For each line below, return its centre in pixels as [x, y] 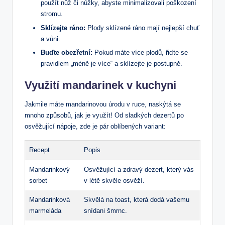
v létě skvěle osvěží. [114, 180]
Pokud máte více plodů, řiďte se [140, 52]
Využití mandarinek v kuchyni [100, 85]
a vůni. [50, 39]
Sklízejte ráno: [63, 28]
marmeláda [45, 210]
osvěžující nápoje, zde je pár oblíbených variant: [95, 126]
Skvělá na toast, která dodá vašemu [137, 199]
